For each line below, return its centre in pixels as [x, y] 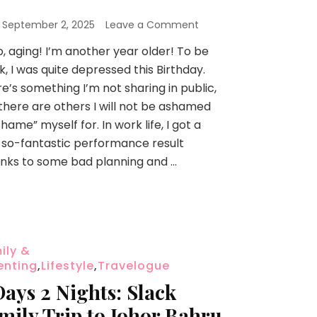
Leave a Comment [152, 24]
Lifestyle [67, 265]
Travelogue [133, 265]
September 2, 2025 [48, 24]
